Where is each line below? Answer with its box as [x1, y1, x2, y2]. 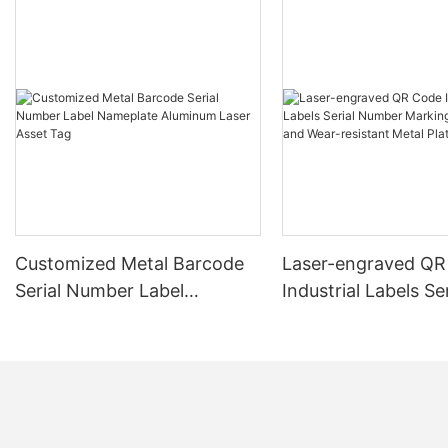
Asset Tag [15, 333, 99, 355]
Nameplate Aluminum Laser [15, 306, 246, 328]
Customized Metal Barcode [15, 252, 244, 274]
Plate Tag [282, 360, 362, 382]
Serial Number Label [15, 279, 184, 301]
